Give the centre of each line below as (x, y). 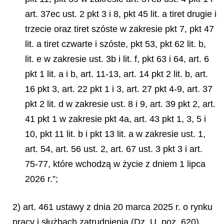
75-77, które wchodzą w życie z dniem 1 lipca (115, 164)
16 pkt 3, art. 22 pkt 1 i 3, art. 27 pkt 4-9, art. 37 (119, 89)
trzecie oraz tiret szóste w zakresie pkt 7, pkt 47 (119, 29)
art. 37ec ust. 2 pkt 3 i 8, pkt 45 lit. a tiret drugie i (121, 14)
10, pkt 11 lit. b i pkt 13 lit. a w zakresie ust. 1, (115, 134)
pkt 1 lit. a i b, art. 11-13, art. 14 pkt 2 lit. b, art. (116, 74)
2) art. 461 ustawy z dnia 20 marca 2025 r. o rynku (112, 207)
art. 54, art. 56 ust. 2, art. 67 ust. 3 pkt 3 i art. (114, 149)
